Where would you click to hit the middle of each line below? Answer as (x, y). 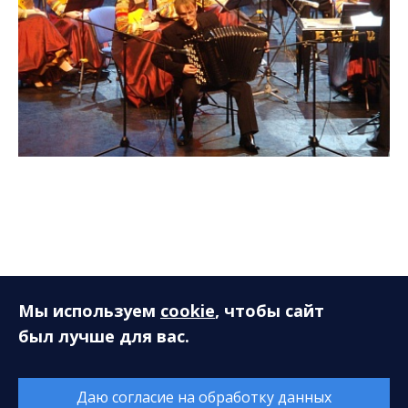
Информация (76, 370)
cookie (188, 311)
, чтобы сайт (270, 311)
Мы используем (89, 311)
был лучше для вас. (104, 336)
